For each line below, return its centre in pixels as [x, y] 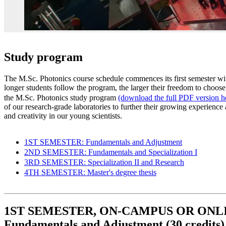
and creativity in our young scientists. [63, 116]
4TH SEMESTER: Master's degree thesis [90, 172]
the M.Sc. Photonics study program [61, 97]
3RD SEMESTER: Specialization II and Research [104, 162]
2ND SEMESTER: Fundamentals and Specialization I [111, 152]
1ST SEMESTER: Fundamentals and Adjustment [103, 142]
